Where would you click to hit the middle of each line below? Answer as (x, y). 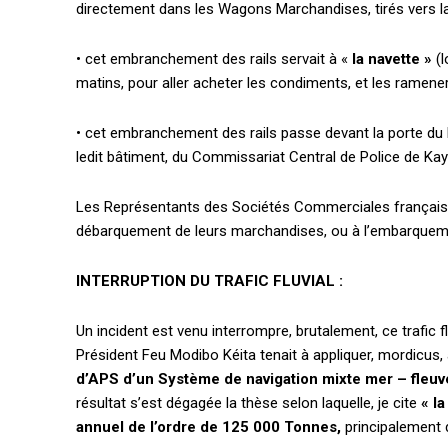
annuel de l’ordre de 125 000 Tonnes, (210, 427)
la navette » (390, 59)
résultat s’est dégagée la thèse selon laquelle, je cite (248, 403)
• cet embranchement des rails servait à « (212, 59)
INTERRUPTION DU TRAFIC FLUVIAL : (209, 281)
